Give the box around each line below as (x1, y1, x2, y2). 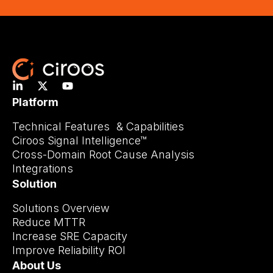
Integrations (12, 161, 80, 175)
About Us (12, 258, 61, 272)
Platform (12, 95, 58, 108)
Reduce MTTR (12, 215, 85, 229)
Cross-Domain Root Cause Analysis (12, 147, 194, 161)
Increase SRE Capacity (12, 229, 127, 243)
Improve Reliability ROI (12, 243, 126, 257)
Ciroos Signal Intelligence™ (12, 133, 147, 147)
